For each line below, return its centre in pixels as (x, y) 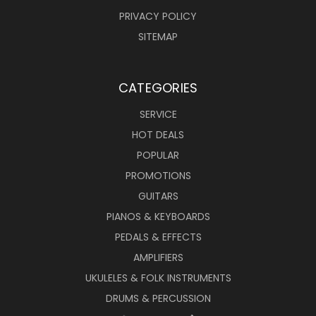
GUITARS (158, 196)
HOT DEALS (158, 135)
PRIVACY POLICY (158, 17)
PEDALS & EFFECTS (158, 237)
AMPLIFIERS (158, 258)
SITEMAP (158, 37)
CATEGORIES (158, 88)
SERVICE (158, 115)
